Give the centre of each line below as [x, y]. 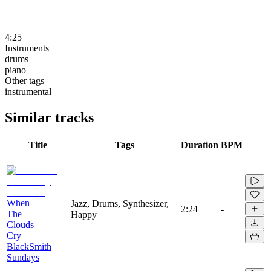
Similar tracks [49, 117]
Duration [200, 145]
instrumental [28, 91]
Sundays [23, 257]
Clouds [20, 224]
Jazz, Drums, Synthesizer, [120, 203]
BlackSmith [29, 246]
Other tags [24, 80]
